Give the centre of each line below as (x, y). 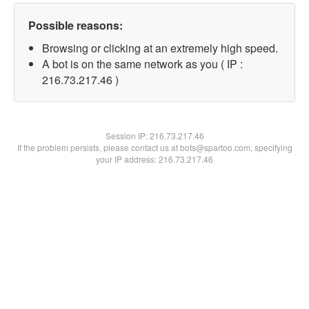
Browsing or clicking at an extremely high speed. (160, 48)
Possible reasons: (76, 25)
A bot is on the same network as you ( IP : (142, 64)
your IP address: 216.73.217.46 (154, 159)
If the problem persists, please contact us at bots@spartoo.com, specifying (154, 147)
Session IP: (127, 136)
